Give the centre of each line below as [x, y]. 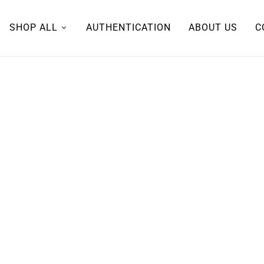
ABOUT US [213, 27]
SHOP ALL [34, 27]
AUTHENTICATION [128, 27]
